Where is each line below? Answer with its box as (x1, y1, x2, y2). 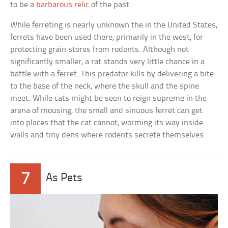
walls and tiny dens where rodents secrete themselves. (10, 131, 206, 139)
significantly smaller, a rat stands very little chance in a (10, 58, 205, 66)
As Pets (46, 173, 83, 184)
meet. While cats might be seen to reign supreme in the (10, 94, 207, 103)
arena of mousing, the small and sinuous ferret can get (10, 106, 203, 115)
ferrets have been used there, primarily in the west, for (10, 33, 204, 42)
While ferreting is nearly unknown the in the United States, (10, 21, 218, 30)
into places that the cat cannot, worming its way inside (10, 119, 204, 127)
